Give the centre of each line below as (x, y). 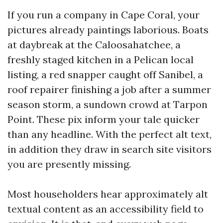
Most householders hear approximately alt (108, 194)
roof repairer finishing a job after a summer (109, 89)
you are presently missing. (69, 164)
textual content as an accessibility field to (106, 209)
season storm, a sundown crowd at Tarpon (108, 104)
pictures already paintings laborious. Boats (108, 30)
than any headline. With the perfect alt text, (110, 134)
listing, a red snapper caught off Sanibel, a (105, 74)
